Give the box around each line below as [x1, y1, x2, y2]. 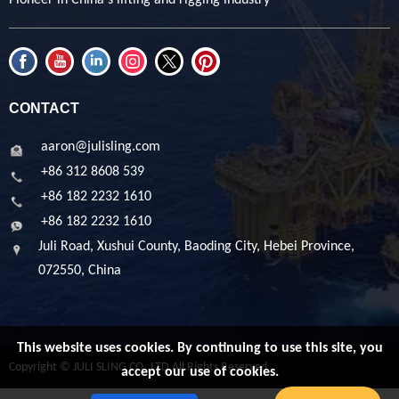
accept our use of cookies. [120, 365, 279, 379]
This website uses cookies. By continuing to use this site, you [16, 341, 383, 355]
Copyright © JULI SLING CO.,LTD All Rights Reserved [9, 360, 267, 374]
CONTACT [9, 100, 79, 116]
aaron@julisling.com [41, 139, 160, 154]
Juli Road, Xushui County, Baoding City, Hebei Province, [38, 239, 355, 254]
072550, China [38, 263, 122, 278]
